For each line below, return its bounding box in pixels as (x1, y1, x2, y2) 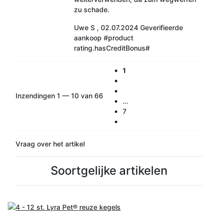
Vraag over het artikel (16, 139, 85, 148)
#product (103, 33, 133, 42)
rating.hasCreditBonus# (73, 43, 150, 52)
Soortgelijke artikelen (51, 163, 167, 178)
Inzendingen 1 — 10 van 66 (16, 91, 103, 100)
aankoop (73, 33, 102, 42)
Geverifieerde (140, 23, 183, 32)
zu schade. (73, 5, 109, 14)
